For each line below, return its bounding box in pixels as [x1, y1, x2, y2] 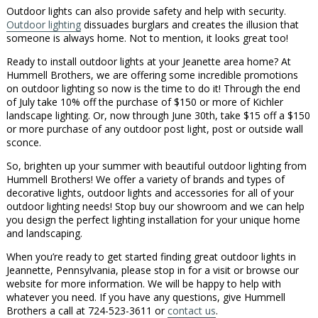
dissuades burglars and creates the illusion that [80, 18, 299, 32]
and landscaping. [6, 226, 82, 241]
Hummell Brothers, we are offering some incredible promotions [6, 68, 298, 82]
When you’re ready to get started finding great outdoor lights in [6, 250, 296, 264]
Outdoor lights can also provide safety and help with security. [6, 4, 286, 18]
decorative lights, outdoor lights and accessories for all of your [6, 186, 294, 200]
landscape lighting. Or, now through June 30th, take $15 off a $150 [6, 109, 310, 123]
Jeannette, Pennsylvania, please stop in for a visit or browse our [6, 263, 299, 278]
